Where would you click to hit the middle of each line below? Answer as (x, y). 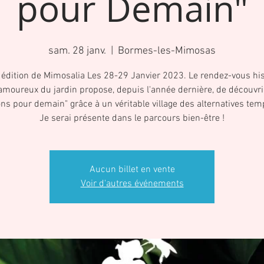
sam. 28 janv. (77, 51)
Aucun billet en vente (132, 170)
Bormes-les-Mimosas (167, 51)
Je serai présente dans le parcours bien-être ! (132, 118)
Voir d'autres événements (132, 184)
